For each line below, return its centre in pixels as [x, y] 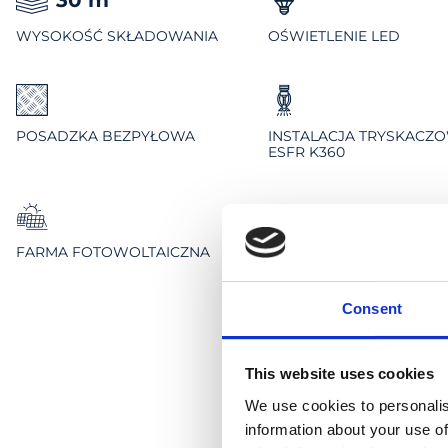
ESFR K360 [306, 151]
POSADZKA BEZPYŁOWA [105, 135]
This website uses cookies [339, 374]
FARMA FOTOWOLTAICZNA [113, 251]
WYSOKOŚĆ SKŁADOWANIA [117, 35]
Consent [372, 308]
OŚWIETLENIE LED [334, 35]
